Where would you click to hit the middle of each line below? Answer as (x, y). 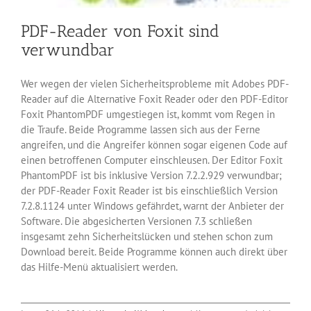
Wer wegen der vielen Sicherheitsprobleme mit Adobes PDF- (155, 83)
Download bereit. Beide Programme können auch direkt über (154, 251)
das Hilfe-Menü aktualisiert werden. (99, 267)
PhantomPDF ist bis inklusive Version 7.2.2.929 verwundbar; (151, 175)
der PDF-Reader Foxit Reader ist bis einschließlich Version (149, 190)
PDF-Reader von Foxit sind (120, 31)
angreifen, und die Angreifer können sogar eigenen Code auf (154, 144)
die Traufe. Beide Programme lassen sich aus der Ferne (141, 129)
